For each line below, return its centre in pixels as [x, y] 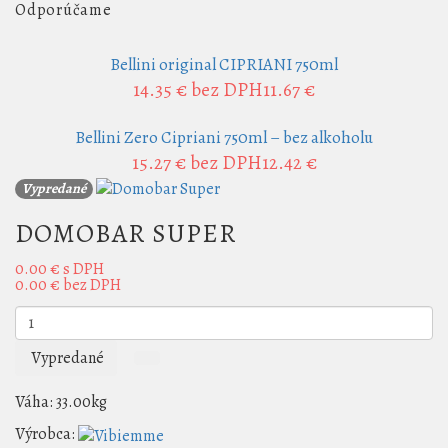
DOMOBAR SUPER [126, 234]
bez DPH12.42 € [253, 163]
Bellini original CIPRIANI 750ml [224, 64]
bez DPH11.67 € [253, 90]
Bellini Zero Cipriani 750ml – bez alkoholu [224, 137]
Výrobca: [45, 434]
